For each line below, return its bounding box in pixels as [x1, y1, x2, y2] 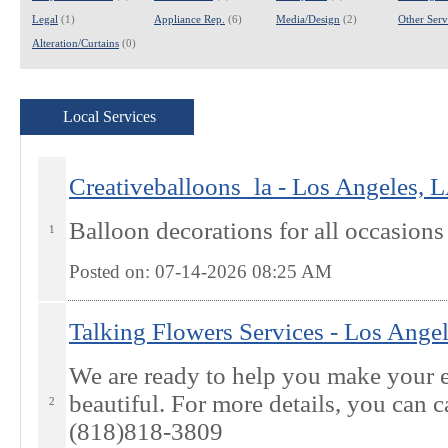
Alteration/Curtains [32, 37, 119, 49]
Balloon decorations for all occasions [69, 217, 444, 244]
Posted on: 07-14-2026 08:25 [69, 261, 301, 282]
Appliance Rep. [154, 13, 225, 25]
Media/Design [276, 13, 340, 25]
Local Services [62, 108, 156, 125]
